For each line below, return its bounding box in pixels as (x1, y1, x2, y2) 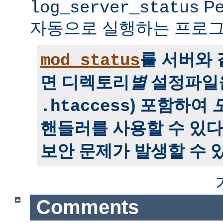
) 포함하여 (130, 95, 212, 114)
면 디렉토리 (40, 72, 129, 92)
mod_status (40, 51, 140, 70)
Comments (36, 196, 139, 219)
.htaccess (40, 97, 130, 116)
